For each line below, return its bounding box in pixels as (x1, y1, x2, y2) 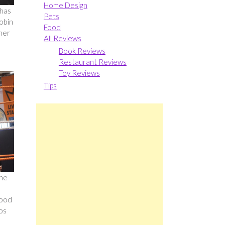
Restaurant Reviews (58, 57, 127, 66)
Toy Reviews (58, 68, 100, 77)
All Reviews (43, 33, 81, 43)
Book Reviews (58, 46, 105, 55)
